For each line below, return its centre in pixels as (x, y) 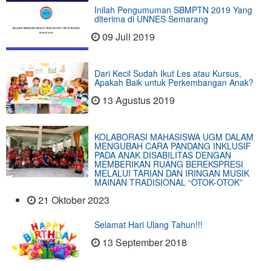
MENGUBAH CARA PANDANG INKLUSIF (172, 146)
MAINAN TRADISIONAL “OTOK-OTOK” (168, 182)
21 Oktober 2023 (74, 200)
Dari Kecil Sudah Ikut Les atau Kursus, (168, 73)
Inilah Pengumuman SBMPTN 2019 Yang (173, 10)
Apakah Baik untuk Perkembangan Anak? (174, 83)
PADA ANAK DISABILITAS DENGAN (162, 155)
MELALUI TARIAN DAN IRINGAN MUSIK (171, 173)
